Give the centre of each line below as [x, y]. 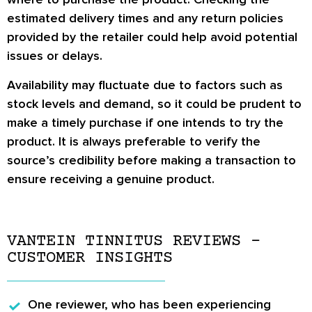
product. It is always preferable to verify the [134, 141]
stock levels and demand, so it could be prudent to [154, 103]
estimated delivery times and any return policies [145, 18]
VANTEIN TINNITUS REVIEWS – [134, 242]
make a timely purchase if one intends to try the [145, 122]
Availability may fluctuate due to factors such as [145, 85]
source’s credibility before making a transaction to [151, 160]
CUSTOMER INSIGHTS [90, 258]
